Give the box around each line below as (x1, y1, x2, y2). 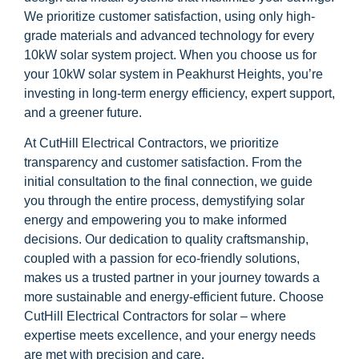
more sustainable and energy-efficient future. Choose (24, 289, 324, 304)
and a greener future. (24, 105, 142, 119)
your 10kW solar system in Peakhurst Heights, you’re (24, 67, 323, 81)
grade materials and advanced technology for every (24, 28, 314, 42)
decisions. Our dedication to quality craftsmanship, (24, 232, 309, 246)
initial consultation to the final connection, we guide (24, 174, 313, 188)
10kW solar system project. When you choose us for (24, 47, 317, 62)
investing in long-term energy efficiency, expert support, (24, 86, 335, 100)
